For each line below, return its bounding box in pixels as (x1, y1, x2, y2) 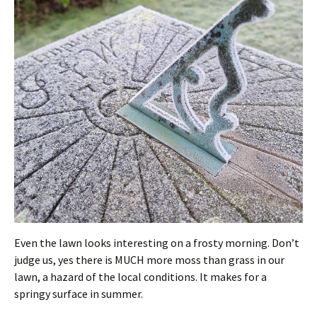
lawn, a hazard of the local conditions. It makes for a (14, 270, 267, 284)
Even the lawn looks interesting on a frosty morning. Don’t (14, 236, 299, 250)
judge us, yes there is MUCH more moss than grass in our (14, 253, 284, 267)
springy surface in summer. (14, 287, 143, 301)
